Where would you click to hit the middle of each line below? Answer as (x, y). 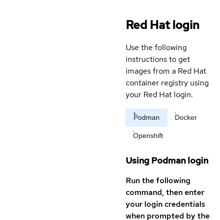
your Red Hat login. (159, 95)
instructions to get (158, 59)
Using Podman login (167, 161)
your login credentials (165, 204)
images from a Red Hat (166, 71)
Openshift (148, 136)
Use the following (156, 48)
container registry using (167, 83)
